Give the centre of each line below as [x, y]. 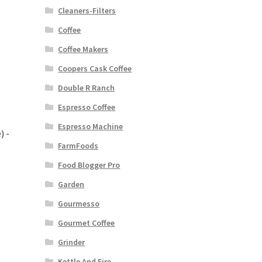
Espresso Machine [91, 127]
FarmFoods [78, 146]
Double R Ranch [87, 88]
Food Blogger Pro [89, 165]
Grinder [72, 242]
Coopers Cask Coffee [95, 69]
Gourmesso [79, 204]
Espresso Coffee [87, 107]
